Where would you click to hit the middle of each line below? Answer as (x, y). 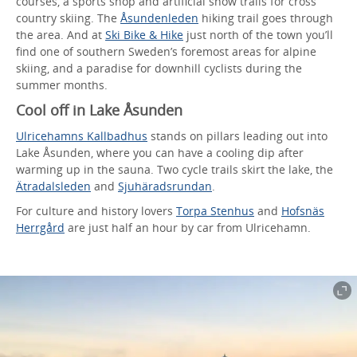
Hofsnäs (303, 210)
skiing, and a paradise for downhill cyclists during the (159, 68)
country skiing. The (68, 18)
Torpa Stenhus (215, 210)
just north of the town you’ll (258, 34)
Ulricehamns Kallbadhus (82, 135)
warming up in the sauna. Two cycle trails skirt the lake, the (175, 169)
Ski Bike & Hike (144, 34)
